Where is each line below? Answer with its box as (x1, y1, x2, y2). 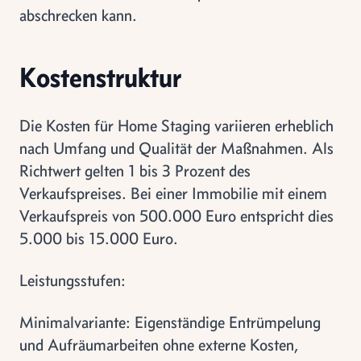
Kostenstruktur (19, 59, 181, 94)
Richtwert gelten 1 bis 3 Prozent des (19, 160, 251, 180)
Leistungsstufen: (19, 269, 126, 290)
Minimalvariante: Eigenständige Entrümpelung (19, 311, 321, 332)
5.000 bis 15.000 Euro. (19, 227, 178, 248)
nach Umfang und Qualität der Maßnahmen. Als (19, 137, 334, 158)
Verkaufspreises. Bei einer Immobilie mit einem (19, 182, 327, 203)
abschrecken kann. (19, 4, 137, 25)
